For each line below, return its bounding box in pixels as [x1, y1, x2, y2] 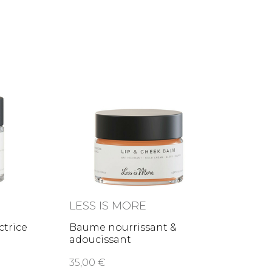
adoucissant [69, 234, 132, 246]
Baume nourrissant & [69, 222, 177, 234]
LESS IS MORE [69, 199, 147, 213]
